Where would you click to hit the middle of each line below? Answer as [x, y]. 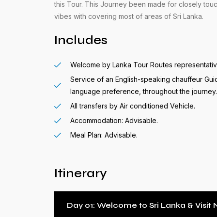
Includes [81, 40]
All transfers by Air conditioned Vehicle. [132, 106]
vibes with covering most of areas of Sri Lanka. [129, 16]
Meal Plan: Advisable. [104, 135]
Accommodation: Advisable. [114, 120]
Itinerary [81, 173]
